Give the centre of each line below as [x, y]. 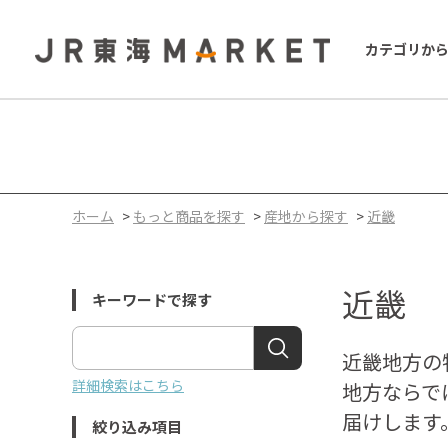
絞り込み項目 [137, 426]
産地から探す [306, 215]
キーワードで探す [152, 299]
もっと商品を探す [189, 215]
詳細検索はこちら [128, 384]
